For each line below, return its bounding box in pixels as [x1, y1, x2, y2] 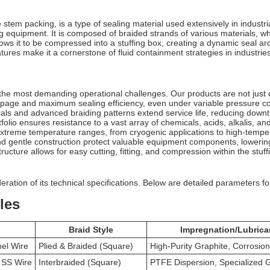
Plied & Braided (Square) [39, 240, 134, 251]
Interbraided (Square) [39, 257, 122, 267]
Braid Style [69, 224, 114, 234]
